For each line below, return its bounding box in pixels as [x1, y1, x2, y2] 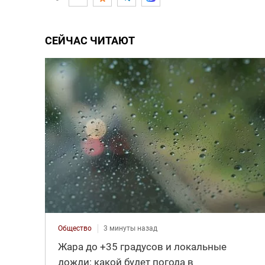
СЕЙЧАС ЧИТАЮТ [44, 34, 135, 47]
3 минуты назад [103, 224, 157, 232]
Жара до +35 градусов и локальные [57, 240, 227, 253]
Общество [57, 224, 92, 232]
